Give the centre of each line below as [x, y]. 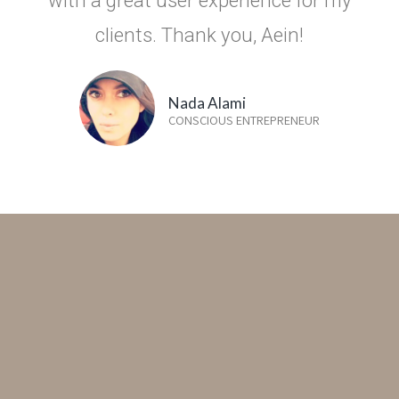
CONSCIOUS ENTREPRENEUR [244, 119]
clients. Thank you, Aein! [199, 34]
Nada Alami [207, 102]
